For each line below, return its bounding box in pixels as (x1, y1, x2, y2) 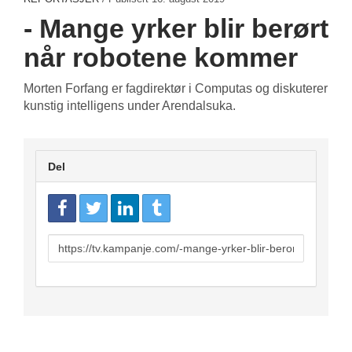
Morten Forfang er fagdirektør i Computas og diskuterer (24, 82, 328, 96)
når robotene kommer (24, 42, 298, 73)
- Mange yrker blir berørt (24, 13, 328, 44)
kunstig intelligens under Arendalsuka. (24, 99, 239, 113)
